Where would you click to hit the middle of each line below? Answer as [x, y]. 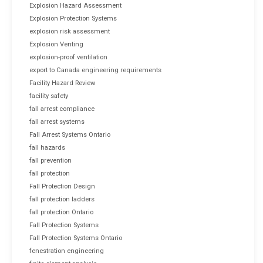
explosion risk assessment [70, 31]
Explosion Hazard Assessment [75, 5]
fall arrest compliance [62, 109]
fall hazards [47, 147]
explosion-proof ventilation [68, 57]
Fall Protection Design [62, 186]
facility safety [49, 96]
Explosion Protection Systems [73, 18]
